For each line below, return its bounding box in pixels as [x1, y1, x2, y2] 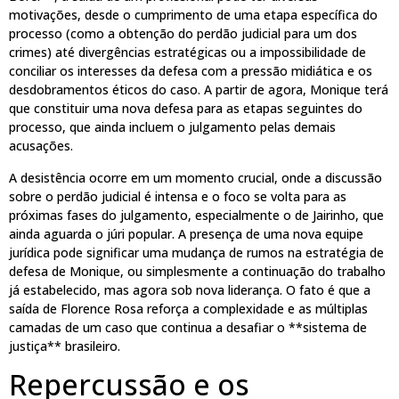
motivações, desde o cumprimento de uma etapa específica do [9, 6, 378, 24]
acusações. [9, 137, 73, 155]
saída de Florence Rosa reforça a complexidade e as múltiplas [9, 299, 368, 317]
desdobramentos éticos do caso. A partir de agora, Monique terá [9, 81, 388, 99]
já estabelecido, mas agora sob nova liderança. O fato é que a [9, 281, 370, 298]
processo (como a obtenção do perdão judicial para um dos [9, 25, 357, 43]
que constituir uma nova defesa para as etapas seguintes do [9, 100, 362, 118]
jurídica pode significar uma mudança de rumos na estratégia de [9, 243, 384, 261]
